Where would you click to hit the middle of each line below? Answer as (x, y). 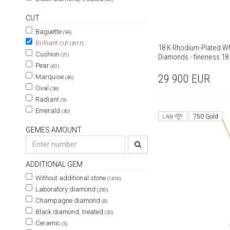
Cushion (47, 54)
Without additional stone (71, 178)
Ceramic (48, 223)
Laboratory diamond (65, 189)
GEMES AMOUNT (54, 130)
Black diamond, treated (69, 212)
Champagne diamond (68, 200)
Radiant (47, 99)
